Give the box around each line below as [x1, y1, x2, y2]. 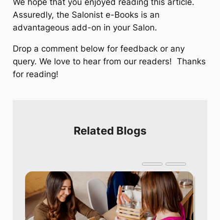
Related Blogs [74, 124, 146, 137]
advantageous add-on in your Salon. [12, 23, 160, 33]
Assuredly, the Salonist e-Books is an [12, 10, 160, 20]
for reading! [12, 69, 58, 80]
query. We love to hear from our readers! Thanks [12, 56, 206, 67]
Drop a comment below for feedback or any [12, 44, 185, 54]
